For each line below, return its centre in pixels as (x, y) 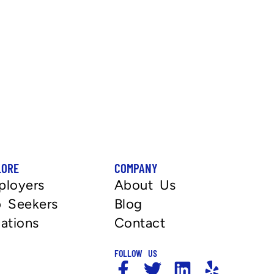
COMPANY (136, 168)
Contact (140, 223)
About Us (145, 185)
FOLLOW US (135, 253)
